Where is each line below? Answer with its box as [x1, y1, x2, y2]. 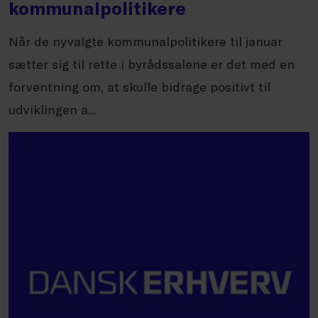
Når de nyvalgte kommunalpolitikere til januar [9, 33, 283, 49]
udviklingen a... [9, 102, 97, 117]
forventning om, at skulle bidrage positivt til [9, 79, 270, 94]
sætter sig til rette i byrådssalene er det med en [9, 56, 295, 72]
